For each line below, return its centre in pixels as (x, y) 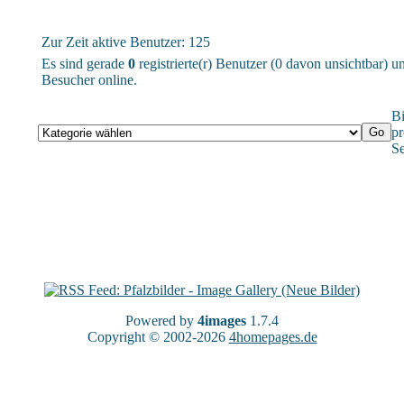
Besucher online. (89, 79)
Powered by (161, 320)
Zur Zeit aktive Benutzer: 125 (126, 41)
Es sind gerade (85, 63)
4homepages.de (273, 336)
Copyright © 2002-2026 (158, 336)
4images (222, 320)
